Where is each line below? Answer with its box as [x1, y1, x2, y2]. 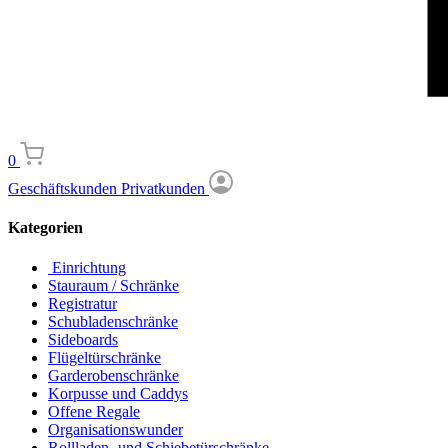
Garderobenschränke [48, 366, 179, 384]
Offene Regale [48, 402, 140, 420]
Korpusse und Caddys [48, 384, 188, 402]
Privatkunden [121, 180, 209, 197]
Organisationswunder [48, 420, 183, 438]
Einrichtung [48, 258, 126, 276]
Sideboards [48, 330, 118, 348]
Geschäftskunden [8, 180, 121, 197]
